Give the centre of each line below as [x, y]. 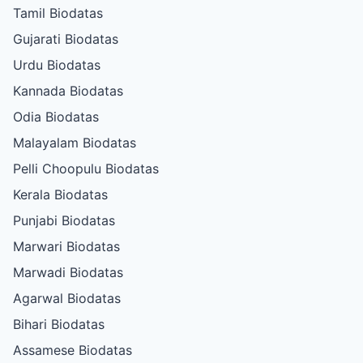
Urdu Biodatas [57, 64]
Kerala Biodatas [60, 194]
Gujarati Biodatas [66, 38]
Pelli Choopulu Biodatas [86, 168]
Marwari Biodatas [66, 246]
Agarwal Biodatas [67, 298]
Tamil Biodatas [58, 13]
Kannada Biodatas [68, 90]
